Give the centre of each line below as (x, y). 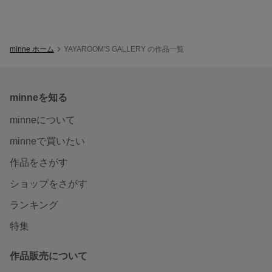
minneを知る (39, 97)
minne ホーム (32, 49)
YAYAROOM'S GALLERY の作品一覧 (124, 49)
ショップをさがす (49, 183)
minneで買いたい (47, 141)
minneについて (42, 120)
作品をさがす (39, 162)
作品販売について (49, 256)
